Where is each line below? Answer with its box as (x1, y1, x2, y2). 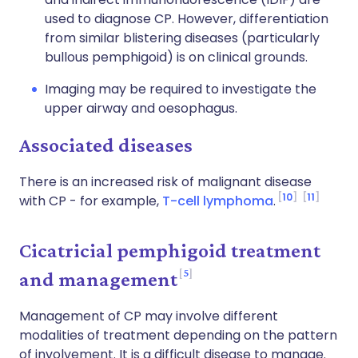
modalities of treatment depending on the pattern (19, 326, 337, 344)
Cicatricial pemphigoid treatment (19, 239, 320, 262)
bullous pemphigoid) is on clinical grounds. (45, 48, 308, 66)
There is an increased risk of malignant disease (19, 173, 312, 191)
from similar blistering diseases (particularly (45, 29, 320, 47)
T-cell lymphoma (162, 192, 273, 210)
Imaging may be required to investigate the (45, 80, 316, 98)
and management (19, 268, 177, 291)
